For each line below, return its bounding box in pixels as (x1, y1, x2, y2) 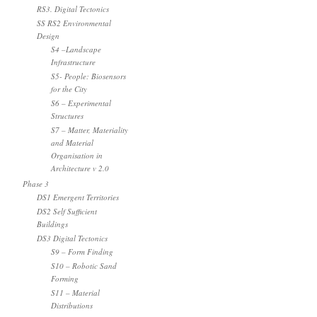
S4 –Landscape (51, 44, 101, 54)
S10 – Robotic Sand (51, 260, 117, 271)
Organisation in (51, 150, 103, 161)
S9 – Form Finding (51, 246, 113, 257)
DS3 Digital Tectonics (37, 233, 108, 243)
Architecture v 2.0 (51, 163, 109, 173)
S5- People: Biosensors (51, 71, 126, 81)
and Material (51, 137, 93, 148)
